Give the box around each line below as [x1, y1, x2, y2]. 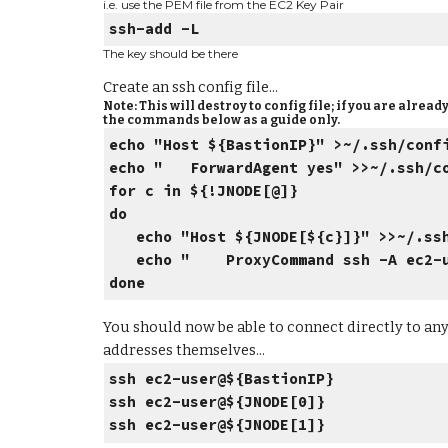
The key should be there [102, 46, 238, 62]
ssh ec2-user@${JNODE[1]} [109, 416, 326, 435]
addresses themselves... [102, 340, 265, 359]
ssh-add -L [109, 19, 200, 38]
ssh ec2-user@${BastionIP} [109, 370, 335, 389]
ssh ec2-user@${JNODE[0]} [109, 393, 326, 412]
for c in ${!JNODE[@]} [109, 181, 299, 200]
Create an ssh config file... [102, 78, 278, 97]
